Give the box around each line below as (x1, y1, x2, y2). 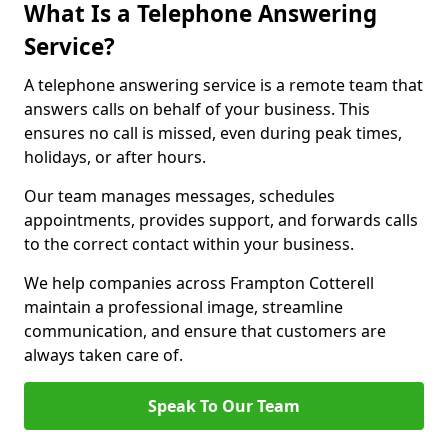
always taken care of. (24, 344, 183, 366)
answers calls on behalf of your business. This (24, 98, 370, 120)
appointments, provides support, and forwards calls (24, 209, 418, 231)
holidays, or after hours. (24, 146, 206, 168)
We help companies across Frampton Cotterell (24, 272, 374, 294)
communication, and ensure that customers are (24, 320, 386, 342)
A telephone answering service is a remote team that (24, 74, 423, 96)
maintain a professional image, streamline (24, 296, 343, 318)
